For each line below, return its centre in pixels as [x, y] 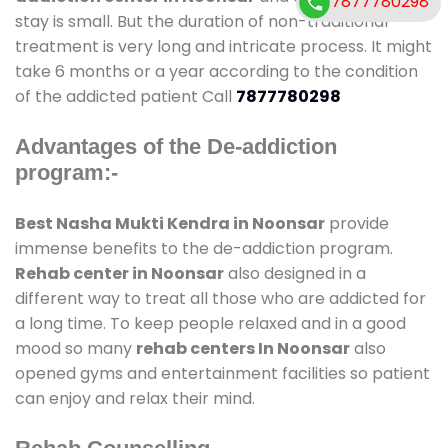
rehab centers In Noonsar [243, 348]
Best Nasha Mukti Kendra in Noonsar [170, 223]
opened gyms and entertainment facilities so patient [222, 373]
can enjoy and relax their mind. [135, 398]
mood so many [75, 348]
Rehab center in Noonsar [119, 273]
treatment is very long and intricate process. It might [223, 46]
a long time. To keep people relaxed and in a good [210, 323]
